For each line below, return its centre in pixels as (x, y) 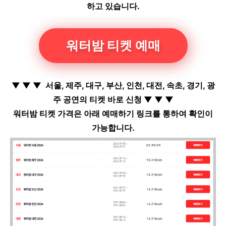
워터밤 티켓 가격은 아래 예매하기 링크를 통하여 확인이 (113, 114)
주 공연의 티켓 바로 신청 (98, 100)
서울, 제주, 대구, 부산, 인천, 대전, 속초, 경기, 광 (128, 86)
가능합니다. (113, 128)
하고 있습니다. (113, 6)
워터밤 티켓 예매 (113, 46)
